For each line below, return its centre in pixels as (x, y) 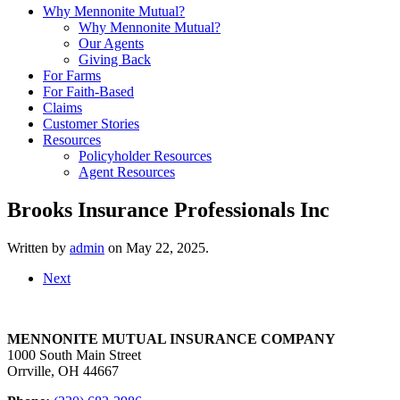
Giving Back (115, 59)
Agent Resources (127, 172)
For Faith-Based (88, 92)
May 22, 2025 (166, 247)
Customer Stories (91, 124)
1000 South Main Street (74, 354)
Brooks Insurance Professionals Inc (168, 209)
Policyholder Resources (145, 156)
